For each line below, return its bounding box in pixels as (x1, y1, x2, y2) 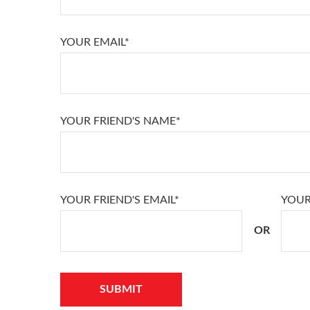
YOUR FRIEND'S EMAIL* (60, 194, 179, 206)
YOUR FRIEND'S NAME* (60, 115, 181, 127)
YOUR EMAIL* (60, 36, 129, 48)
